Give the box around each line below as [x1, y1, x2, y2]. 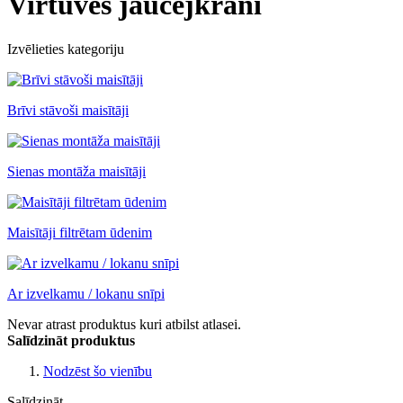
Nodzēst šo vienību [43, 363, 152, 379]
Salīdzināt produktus [7, 332, 135, 348]
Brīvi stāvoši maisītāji [7, 102, 129, 118]
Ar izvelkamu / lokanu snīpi [7, 285, 165, 301]
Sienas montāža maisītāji [7, 163, 146, 179]
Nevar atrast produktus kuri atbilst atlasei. [7, 316, 241, 332]
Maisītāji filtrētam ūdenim [7, 224, 152, 240]
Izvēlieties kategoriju [7, 40, 124, 57]
